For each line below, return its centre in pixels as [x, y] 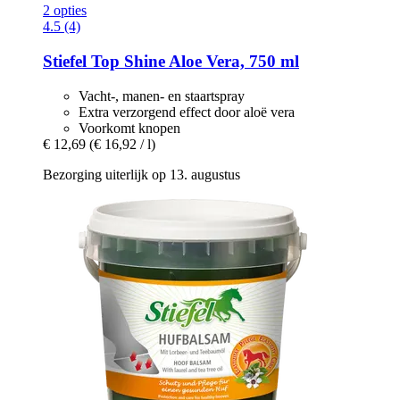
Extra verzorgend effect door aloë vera [187, 112]
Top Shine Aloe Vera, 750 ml [193, 61]
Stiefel [65, 61]
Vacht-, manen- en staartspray [162, 96]
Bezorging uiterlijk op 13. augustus [142, 174]
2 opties [65, 11]
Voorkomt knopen [129, 128]
